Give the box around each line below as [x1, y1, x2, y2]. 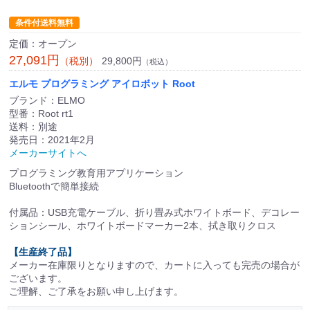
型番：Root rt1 [9, 108, 73, 120]
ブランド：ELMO [9, 95, 85, 107]
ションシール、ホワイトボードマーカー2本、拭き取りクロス [9, 220, 276, 232]
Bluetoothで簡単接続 [9, 181, 99, 192]
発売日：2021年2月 [9, 134, 95, 146]
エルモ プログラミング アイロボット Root [9, 78, 195, 90]
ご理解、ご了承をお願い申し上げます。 [9, 286, 183, 298]
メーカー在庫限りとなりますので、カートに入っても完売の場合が [9, 259, 300, 271]
